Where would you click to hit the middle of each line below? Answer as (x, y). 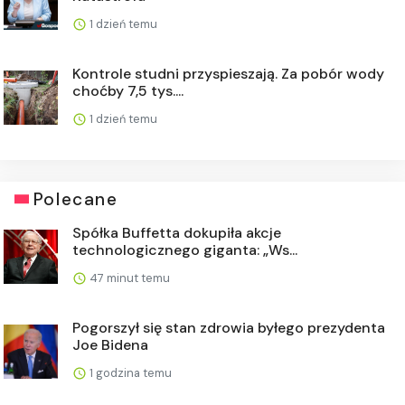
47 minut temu (128, 278)
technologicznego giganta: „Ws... (185, 250)
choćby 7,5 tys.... (128, 90)
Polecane (75, 199)
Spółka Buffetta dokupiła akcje (177, 232)
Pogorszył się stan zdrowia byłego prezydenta (229, 327)
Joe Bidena (110, 344)
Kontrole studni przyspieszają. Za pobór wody (228, 73)
